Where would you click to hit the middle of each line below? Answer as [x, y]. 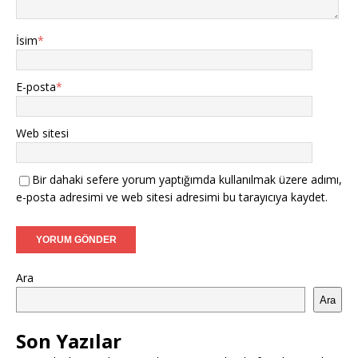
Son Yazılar [69, 341]
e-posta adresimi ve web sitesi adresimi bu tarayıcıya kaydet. [172, 197]
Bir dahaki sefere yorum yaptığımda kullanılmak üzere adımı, [187, 180]
